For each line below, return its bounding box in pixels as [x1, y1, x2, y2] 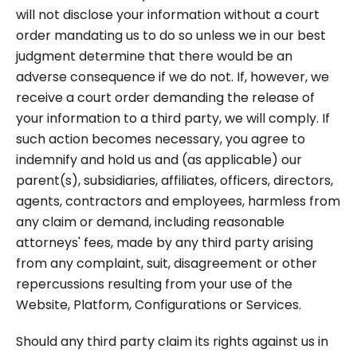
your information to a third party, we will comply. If [16, 109, 330, 127]
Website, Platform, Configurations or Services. [16, 296, 301, 314]
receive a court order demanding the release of [16, 88, 315, 107]
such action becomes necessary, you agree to [16, 130, 305, 148]
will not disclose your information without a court [16, 6, 320, 24]
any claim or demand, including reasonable [16, 213, 284, 231]
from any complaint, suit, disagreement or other [16, 254, 317, 273]
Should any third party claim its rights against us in [16, 332, 328, 351]
